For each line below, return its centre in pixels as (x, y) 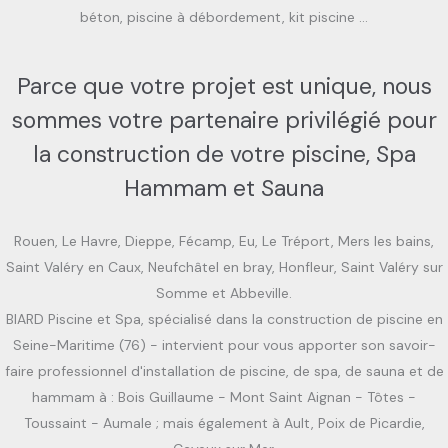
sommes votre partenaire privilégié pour (224, 120)
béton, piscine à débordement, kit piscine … (224, 17)
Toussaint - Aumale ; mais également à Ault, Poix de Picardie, (224, 423)
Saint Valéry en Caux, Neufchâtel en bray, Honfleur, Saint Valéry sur (224, 267)
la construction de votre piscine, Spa (224, 154)
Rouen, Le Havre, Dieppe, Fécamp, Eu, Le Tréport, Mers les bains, (224, 241)
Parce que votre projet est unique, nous (224, 86)
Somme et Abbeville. (224, 293)
